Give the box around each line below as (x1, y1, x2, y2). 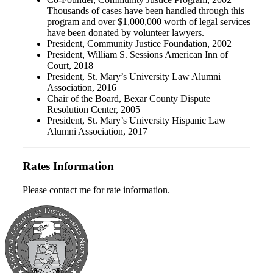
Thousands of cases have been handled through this (47, 5, 244, 16)
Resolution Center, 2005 (47, 104, 140, 115)
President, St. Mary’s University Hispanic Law (47, 115, 226, 126)
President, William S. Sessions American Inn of (47, 49, 228, 60)
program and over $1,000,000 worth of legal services (47, 16, 250, 27)
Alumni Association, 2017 (47, 126, 147, 137)
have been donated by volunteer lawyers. (47, 27, 204, 38)
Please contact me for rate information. (23, 184, 170, 195)
